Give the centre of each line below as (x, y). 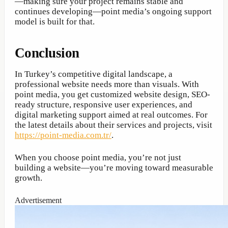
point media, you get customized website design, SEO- (112, 94)
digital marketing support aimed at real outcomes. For (111, 115)
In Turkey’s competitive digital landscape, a (94, 74)
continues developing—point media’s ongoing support (113, 11)
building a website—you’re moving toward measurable (114, 168)
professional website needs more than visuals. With (107, 84)
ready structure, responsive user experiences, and (104, 104)
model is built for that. (55, 21)
